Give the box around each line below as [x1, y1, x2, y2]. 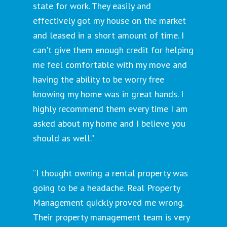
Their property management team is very [33, 211, 190, 223]
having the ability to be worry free [33, 73, 164, 86]
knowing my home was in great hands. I [33, 88, 183, 100]
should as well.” [33, 132, 94, 144]
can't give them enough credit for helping [33, 44, 194, 56]
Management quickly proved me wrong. [33, 197, 184, 209]
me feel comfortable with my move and [33, 59, 187, 71]
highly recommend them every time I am [33, 103, 187, 115]
